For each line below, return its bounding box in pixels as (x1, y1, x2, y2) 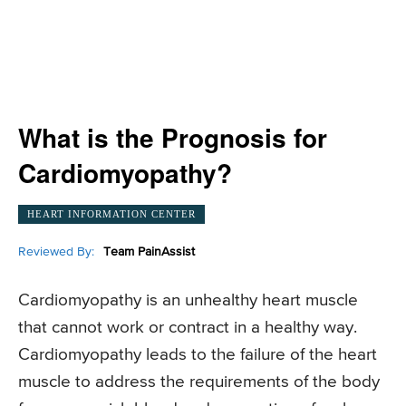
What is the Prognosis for (18, 119, 327, 156)
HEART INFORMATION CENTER (27, 208, 196, 219)
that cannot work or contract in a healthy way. (18, 319, 357, 337)
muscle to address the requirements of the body (18, 373, 380, 391)
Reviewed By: (18, 245, 94, 258)
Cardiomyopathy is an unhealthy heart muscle (18, 292, 358, 310)
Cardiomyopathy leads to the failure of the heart (18, 346, 377, 364)
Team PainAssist (103, 245, 195, 258)
